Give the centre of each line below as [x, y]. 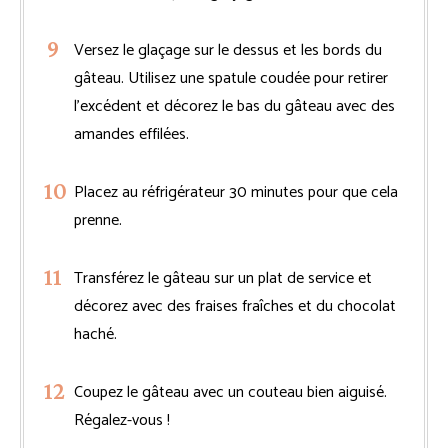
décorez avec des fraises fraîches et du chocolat [235, 306]
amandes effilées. [131, 134]
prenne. [98, 220]
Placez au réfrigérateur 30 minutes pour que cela [236, 192]
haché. [95, 334]
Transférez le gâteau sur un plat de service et [223, 278]
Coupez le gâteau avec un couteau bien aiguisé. [230, 392]
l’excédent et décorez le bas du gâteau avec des [234, 106]
